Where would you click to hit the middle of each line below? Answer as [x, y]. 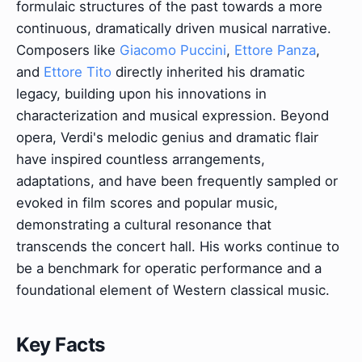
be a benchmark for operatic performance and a [169, 268]
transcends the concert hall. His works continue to [178, 246]
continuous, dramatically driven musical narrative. [174, 28]
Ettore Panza [275, 50]
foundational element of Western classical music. [173, 290]
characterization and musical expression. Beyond [173, 115]
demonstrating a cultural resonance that [144, 224]
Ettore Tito [78, 72]
